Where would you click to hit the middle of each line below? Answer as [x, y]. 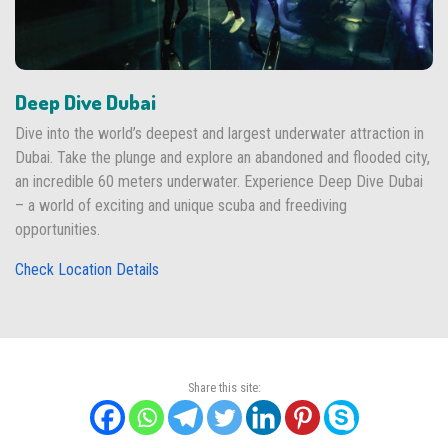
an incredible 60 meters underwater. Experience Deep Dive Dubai [219, 181]
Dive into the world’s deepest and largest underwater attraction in [219, 133]
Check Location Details [87, 269]
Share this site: [224, 387]
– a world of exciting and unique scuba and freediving [181, 205]
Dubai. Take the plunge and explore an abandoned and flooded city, [222, 157]
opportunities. [57, 229]
